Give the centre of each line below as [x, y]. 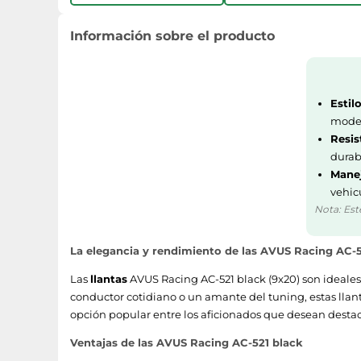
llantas [109, 279]
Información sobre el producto [172, 36]
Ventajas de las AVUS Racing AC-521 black [187, 342]
